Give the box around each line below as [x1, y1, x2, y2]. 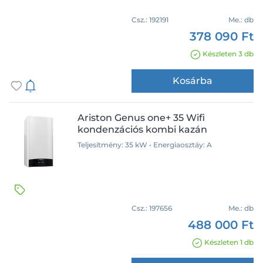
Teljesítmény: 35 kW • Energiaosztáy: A [77, 140, 212, 149]
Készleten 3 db [203, 49, 254, 58]
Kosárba [173, 75, 213, 86]
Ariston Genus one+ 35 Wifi [77, 112, 205, 123]
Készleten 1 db [204, 238, 254, 247]
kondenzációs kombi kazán [77, 124, 207, 135]
